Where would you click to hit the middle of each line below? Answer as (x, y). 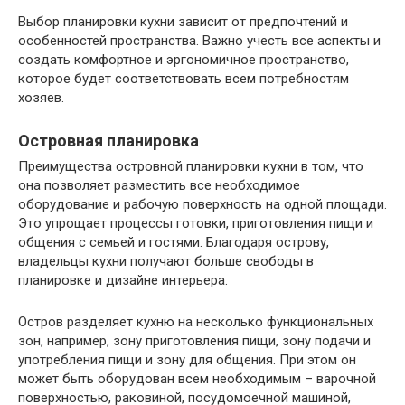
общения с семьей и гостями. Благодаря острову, (174, 243)
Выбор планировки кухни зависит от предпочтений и (183, 22)
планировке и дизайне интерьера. (123, 281)
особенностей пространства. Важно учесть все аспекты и (199, 41)
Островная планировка (108, 141)
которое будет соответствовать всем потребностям (184, 79)
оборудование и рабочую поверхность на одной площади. (202, 205)
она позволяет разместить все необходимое (159, 186)
